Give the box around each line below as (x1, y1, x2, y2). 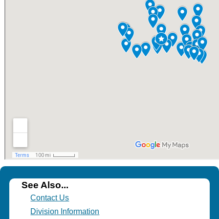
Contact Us (30, 193, 69, 202)
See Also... (21, 180, 68, 191)
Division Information (30, 207, 100, 216)
